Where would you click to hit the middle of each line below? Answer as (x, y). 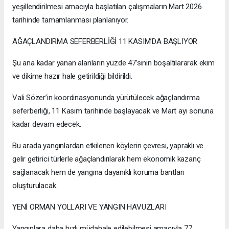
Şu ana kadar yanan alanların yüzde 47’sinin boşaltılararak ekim (113, 63)
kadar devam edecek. (47, 124)
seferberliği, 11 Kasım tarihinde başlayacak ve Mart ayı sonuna (113, 111)
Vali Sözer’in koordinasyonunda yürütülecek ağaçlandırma (106, 98)
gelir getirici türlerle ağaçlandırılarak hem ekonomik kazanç (107, 159)
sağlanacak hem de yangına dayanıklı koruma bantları (98, 173)
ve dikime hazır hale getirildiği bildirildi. (72, 76)
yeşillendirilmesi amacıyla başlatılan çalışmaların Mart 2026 (107, 7)
